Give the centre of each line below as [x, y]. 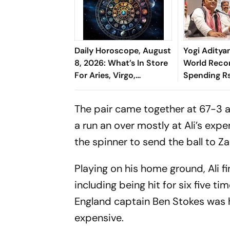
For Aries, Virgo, [105, 75]
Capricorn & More [110, 87]
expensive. [99, 217]
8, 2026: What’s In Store [121, 63]
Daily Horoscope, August [123, 50]
